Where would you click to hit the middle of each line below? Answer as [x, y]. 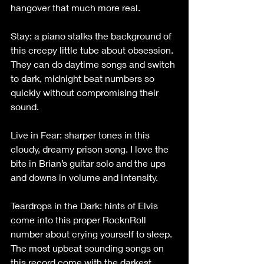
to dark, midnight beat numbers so [84, 78]
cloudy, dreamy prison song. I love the [91, 149]
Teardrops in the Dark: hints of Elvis [85, 205]
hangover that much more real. [75, 7]
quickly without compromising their [86, 92]
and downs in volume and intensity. [84, 177]
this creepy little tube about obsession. [93, 50]
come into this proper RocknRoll [80, 220]
